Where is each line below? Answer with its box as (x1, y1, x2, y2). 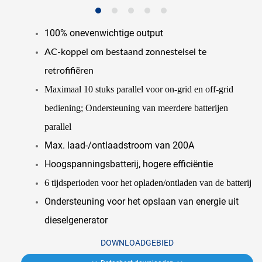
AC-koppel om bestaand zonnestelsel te (44, 47, 206, 57)
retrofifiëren (44, 65, 94, 75)
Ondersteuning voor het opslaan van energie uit (44, 195, 239, 207)
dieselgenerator (44, 214, 108, 226)
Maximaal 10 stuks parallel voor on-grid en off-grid (44, 84, 233, 94)
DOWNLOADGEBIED (100, 237, 174, 247)
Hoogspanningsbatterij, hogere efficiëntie (44, 158, 213, 170)
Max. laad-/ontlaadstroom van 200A (44, 139, 194, 151)
